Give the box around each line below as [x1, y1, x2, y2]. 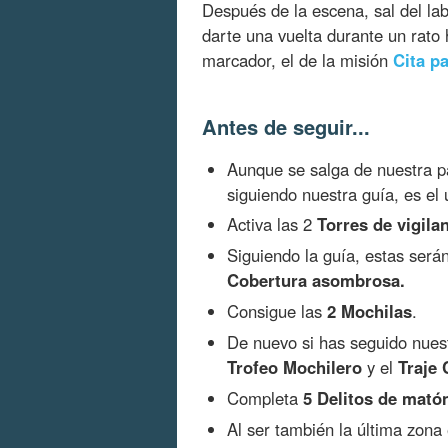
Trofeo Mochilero [227, 355, 362, 380]
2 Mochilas [327, 299, 412, 324]
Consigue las [227, 299, 327, 324]
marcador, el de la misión [202, 47, 393, 72]
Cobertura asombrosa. [227, 268, 405, 293]
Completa [227, 385, 303, 410]
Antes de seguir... [202, 111, 370, 141]
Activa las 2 [227, 212, 317, 237]
